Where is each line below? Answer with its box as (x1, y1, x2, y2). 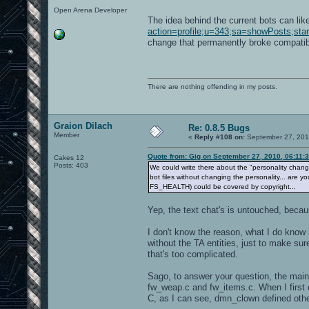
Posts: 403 (54, 161, 88, 169)
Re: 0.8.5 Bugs (188, 122, 250, 133)
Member (54, 130, 79, 139)
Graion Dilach (54, 120, 112, 131)
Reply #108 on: (195, 132, 245, 141)
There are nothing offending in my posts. (148, 82, 277, 90)
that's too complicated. (148, 248, 238, 259)
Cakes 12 (54, 153, 84, 161)
